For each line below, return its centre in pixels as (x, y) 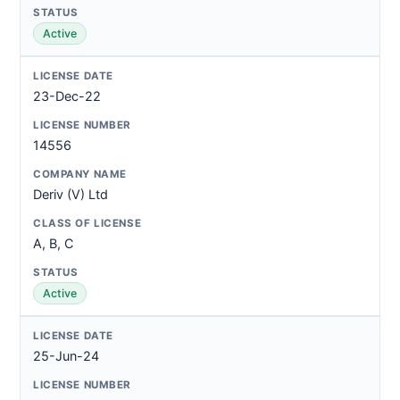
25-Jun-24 (66, 356)
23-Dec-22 (67, 96)
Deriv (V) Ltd (71, 194)
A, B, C (53, 243)
